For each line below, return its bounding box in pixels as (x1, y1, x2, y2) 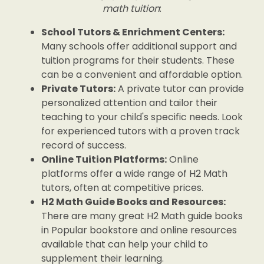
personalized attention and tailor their (41, 96, 217, 110)
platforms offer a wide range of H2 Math (41, 167, 227, 180)
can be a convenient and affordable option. (41, 68, 243, 81)
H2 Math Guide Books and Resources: (41, 195, 226, 209)
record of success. (41, 138, 126, 152)
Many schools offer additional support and (41, 39, 237, 53)
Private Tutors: (41, 82, 115, 95)
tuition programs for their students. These (41, 54, 235, 67)
